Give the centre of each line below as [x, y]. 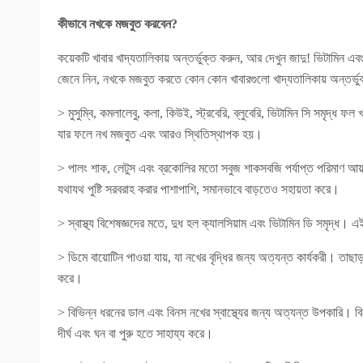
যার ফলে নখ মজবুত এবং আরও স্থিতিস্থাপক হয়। [160, 134]
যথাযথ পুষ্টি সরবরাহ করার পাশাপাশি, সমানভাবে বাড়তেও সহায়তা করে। [199, 189]
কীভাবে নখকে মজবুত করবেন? [117, 24]
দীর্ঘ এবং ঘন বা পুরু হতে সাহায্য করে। [135, 333]
